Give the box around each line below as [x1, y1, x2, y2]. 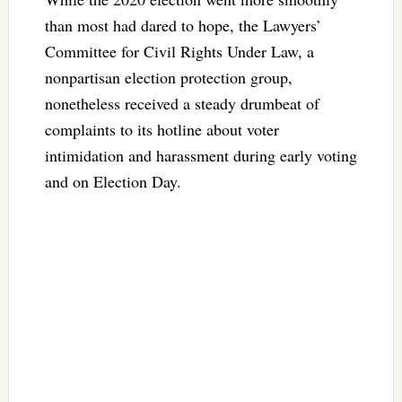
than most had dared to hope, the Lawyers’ [44, 13, 321, 36]
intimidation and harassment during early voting [44, 144, 357, 166]
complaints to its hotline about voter [44, 118, 279, 140]
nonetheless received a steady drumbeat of [44, 92, 319, 114]
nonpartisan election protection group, [44, 66, 293, 88]
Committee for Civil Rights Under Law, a [44, 39, 314, 62]
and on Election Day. [44, 170, 181, 192]
